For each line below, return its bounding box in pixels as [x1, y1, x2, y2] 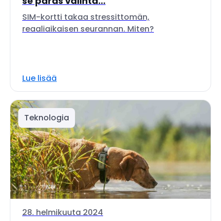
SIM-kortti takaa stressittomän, [22, 11, 149, 23]
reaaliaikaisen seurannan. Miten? [22, 23, 154, 35]
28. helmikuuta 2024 [22, 207, 103, 218]
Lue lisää [22, 73, 57, 84]
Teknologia [24, 112, 69, 123]
